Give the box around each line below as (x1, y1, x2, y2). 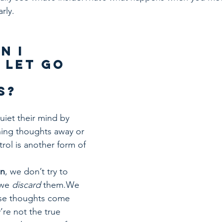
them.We (41, 179, 82, 191)
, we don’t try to (5, 166, 70, 177)
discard (12, 179, 41, 191)
